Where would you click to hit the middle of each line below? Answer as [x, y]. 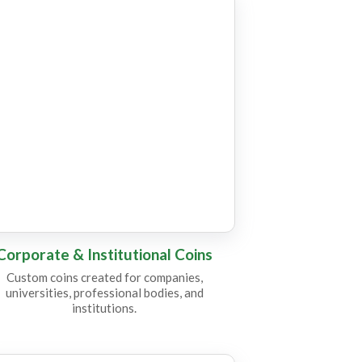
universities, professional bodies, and [104, 293]
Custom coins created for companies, [104, 277]
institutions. [105, 308]
